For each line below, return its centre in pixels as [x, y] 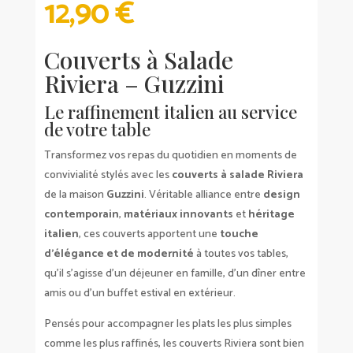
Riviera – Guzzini [134, 83]
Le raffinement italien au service [170, 111]
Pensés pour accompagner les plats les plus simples [167, 324]
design [281, 195]
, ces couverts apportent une [149, 234]
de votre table [97, 129]
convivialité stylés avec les [108, 175]
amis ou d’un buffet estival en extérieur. [139, 293]
